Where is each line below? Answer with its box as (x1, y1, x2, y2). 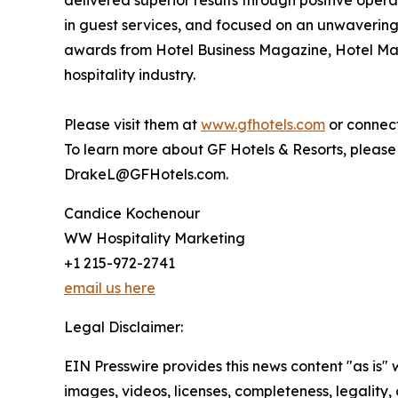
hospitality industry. (64, 66, 195, 84)
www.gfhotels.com (201, 115, 325, 133)
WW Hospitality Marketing (64, 229, 245, 247)
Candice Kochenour (64, 204, 200, 222)
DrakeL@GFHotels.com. (64, 165, 228, 183)
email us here (64, 279, 155, 297)
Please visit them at (64, 115, 201, 133)
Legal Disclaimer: (64, 318, 183, 336)
